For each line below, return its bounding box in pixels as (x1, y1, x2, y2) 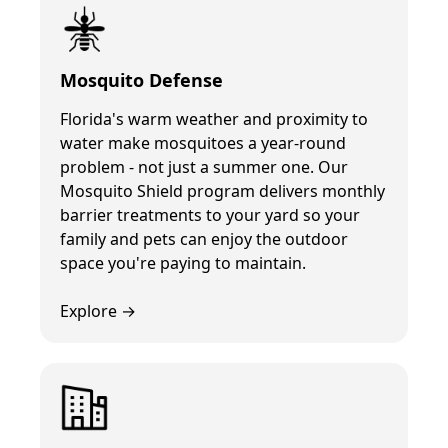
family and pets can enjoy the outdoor (60, 227, 348, 250)
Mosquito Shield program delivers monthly (60, 179, 385, 202)
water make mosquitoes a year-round (60, 131, 346, 154)
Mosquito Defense (60, 67, 223, 92)
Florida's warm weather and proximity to (60, 107, 368, 130)
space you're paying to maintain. (60, 251, 306, 274)
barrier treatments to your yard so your (60, 203, 360, 226)
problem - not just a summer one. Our (60, 155, 348, 178)
